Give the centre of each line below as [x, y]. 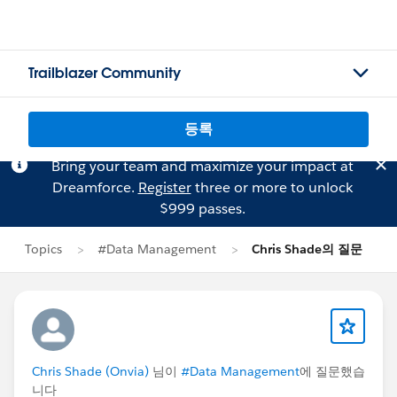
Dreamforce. [95, 187]
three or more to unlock [272, 187]
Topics [43, 249]
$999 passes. [202, 209]
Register [164, 187]
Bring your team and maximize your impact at [202, 166]
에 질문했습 [332, 371]
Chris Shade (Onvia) [90, 371]
